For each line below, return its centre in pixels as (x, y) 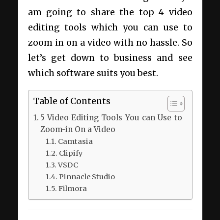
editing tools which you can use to (110, 27)
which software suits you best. (94, 73)
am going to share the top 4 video (110, 12)
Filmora (72, 188)
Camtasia (76, 141)
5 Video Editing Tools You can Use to (111, 117)
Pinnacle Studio (87, 177)
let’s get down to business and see (110, 58)
